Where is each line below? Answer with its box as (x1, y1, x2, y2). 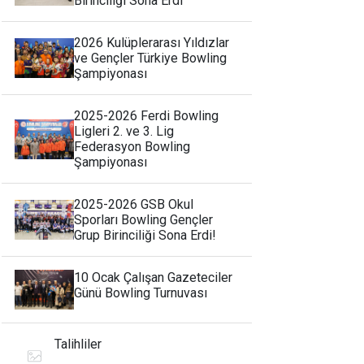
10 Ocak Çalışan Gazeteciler (74, 270, 233, 286)
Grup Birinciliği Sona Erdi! (74, 227, 217, 244)
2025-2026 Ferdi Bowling (74, 108, 219, 124)
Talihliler (54, 336, 102, 353)
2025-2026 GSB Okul (74, 197, 194, 213)
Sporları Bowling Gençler (74, 212, 214, 228)
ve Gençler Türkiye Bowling (74, 50, 227, 67)
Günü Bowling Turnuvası (74, 285, 208, 301)
